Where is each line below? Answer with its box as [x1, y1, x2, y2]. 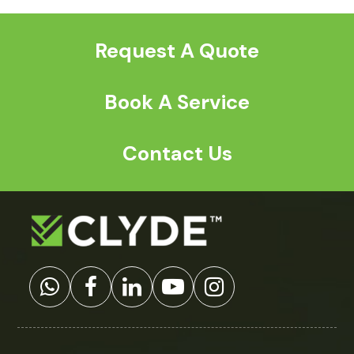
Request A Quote [95, 36, 259, 64]
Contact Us [122, 139, 232, 167]
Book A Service [104, 88, 250, 115]
